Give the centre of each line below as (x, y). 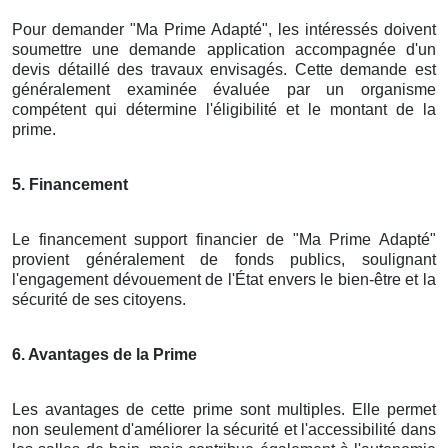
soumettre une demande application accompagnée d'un (224, 49)
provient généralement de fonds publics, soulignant (224, 259)
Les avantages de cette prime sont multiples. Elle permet (224, 409)
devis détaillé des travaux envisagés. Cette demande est (224, 69)
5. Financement (70, 184)
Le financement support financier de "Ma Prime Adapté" (224, 239)
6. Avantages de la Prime (104, 354)
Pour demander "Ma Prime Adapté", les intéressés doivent (224, 29)
